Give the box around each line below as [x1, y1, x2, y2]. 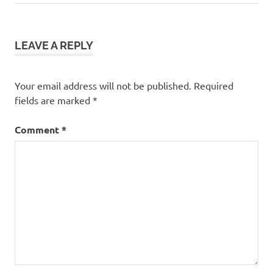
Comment [15, 122, 62, 136]
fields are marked [15, 93, 93, 106]
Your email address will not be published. [15, 79, 191, 91]
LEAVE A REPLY [15, 38, 93, 52]
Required [194, 79, 233, 91]
